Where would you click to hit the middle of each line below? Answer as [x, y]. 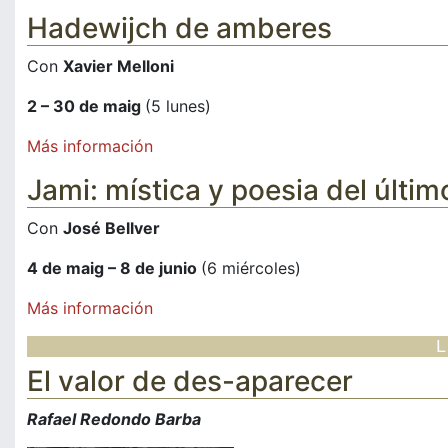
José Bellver [111, 228]
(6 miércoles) [251, 268]
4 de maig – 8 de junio [114, 268]
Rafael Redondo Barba [114, 419]
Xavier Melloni [118, 66]
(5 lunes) [178, 106]
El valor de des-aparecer [190, 381]
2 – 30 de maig [86, 106]
